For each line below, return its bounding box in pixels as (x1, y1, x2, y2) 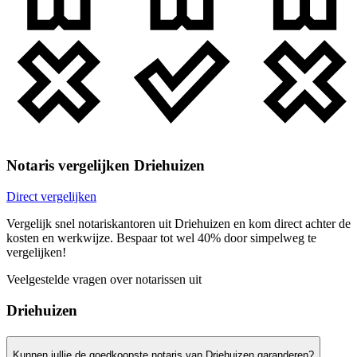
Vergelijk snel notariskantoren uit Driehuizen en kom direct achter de (6, 217, 351, 231)
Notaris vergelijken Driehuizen (6, 157, 205, 175)
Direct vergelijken (6, 190, 96, 204)
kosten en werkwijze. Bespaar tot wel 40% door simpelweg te (6, 231, 316, 245)
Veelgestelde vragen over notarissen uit (6, 273, 202, 287)
